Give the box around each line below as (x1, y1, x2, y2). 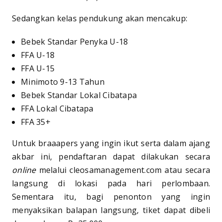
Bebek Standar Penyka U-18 (21, 36, 128, 48)
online (12, 165, 39, 176)
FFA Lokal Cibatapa (21, 103, 94, 114)
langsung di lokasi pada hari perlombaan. (12, 178, 210, 189)
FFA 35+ (21, 116, 51, 128)
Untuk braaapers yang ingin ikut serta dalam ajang (12, 138, 210, 149)
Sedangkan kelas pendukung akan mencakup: (12, 13, 187, 24)
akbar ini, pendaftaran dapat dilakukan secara (12, 151, 210, 163)
